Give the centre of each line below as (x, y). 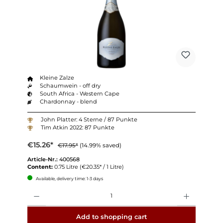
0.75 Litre (67, 167)
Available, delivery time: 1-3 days (69, 178)
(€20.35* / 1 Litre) (102, 167)
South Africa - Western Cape (80, 94)
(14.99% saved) (100, 145)
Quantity (37, 189)
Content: (41, 167)
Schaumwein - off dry (70, 86)
